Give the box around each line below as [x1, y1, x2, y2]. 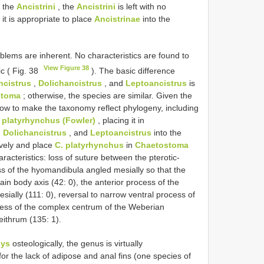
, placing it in [95, 115, 144, 125]
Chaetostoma [135, 140, 189, 150]
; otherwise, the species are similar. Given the [21, 90, 192, 100]
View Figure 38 [44, 64, 90, 71]
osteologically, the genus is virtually [10, 238, 143, 248]
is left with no [115, 2, 166, 11]
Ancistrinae [94, 14, 140, 24]
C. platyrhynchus [55, 140, 124, 150]
